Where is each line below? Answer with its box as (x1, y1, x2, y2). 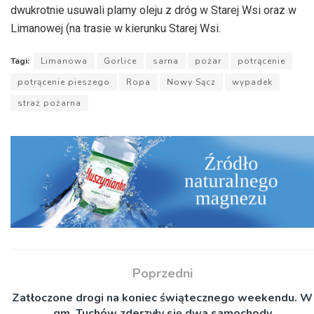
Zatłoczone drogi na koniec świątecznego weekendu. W (12, 290, 313, 306)
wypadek (232, 76, 273, 88)
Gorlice (104, 55, 137, 67)
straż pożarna (18, 97, 81, 109)
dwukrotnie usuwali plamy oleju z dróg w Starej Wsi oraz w (11, 3, 296, 17)
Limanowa (41, 55, 88, 67)
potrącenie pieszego (18, 76, 110, 88)
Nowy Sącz (167, 76, 216, 88)
